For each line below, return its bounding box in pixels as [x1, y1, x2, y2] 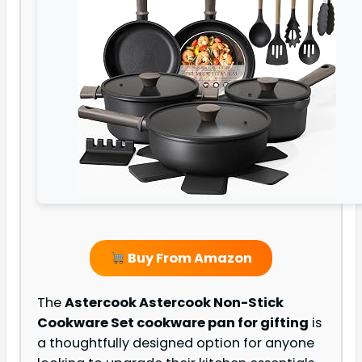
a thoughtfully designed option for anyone [37, 334, 314, 353]
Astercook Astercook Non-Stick [65, 293, 284, 313]
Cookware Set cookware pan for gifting [37, 314, 309, 333]
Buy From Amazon [124, 249, 252, 268]
